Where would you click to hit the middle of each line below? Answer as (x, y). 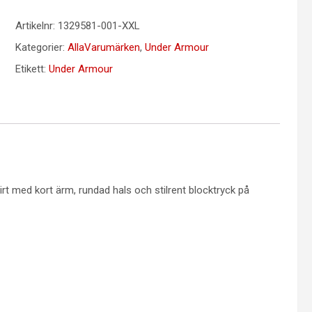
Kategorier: (41, 47)
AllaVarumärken (103, 47)
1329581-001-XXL (99, 26)
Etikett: (32, 69)
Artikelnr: (36, 26)
